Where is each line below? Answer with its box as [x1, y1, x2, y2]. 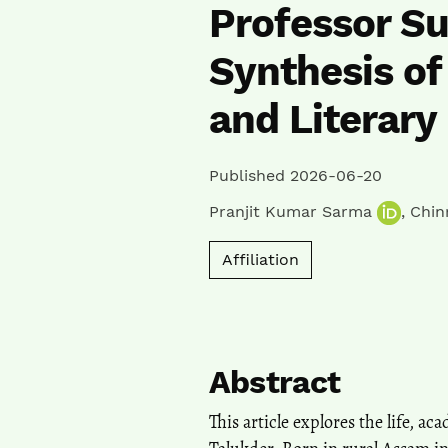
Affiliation [222, 250, 299, 270]
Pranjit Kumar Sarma [209, 202, 377, 222]
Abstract [209, 363, 341, 402]
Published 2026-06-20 [209, 166, 382, 186]
